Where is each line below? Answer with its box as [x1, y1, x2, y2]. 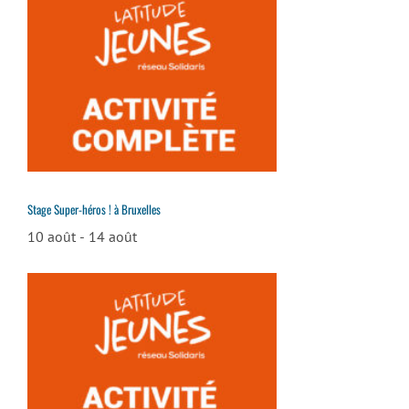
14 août [89, 226, 137, 246]
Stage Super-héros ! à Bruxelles [27, 199, 161, 218]
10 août [27, 226, 76, 246]
